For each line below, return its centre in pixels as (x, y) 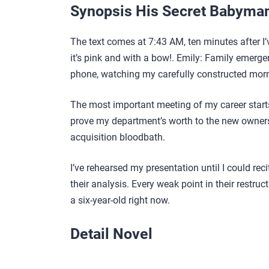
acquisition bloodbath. (118, 137)
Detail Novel (111, 234)
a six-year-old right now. (120, 200)
